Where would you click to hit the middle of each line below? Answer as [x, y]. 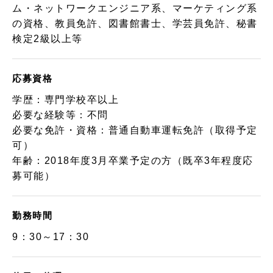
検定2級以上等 [48, 39]
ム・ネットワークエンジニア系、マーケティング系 [135, 8]
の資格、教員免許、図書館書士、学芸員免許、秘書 [135, 23]
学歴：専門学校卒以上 [66, 100]
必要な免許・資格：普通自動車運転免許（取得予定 [135, 130]
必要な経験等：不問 [60, 115]
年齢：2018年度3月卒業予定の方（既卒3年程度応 [133, 161]
